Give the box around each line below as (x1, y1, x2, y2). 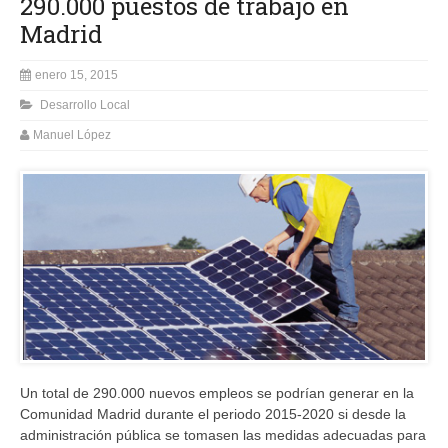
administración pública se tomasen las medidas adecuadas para (20, 426, 426, 443)
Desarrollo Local (40, 97, 130, 112)
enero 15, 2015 (35, 67, 118, 82)
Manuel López (33, 127, 111, 142)
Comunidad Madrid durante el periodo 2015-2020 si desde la (20, 405, 406, 422)
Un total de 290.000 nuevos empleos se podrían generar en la (20, 384, 414, 401)
